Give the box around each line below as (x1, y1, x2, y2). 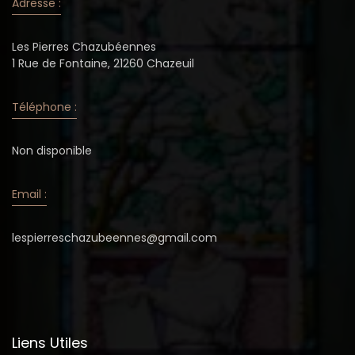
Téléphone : (12, 98, 77, 115)
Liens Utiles (12, 332, 88, 353)
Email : (12, 185, 47, 202)
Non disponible (12, 142, 92, 158)
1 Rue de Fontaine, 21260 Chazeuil (12, 55, 194, 71)
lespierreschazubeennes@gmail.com (12, 229, 217, 246)
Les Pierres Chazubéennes (12, 38, 156, 55)
